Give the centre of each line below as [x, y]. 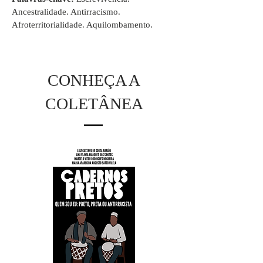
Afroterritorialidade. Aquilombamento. [82, 24]
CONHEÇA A [94, 80]
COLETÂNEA [94, 103]
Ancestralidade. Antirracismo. [66, 11]
